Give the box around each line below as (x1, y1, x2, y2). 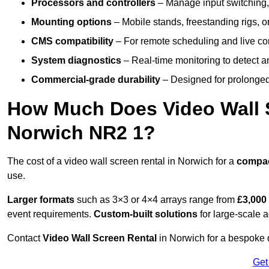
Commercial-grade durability (31, 74, 160, 85)
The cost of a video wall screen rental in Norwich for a (7, 156, 237, 167)
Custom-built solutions (94, 209, 198, 220)
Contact (7, 233, 43, 244)
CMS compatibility (31, 36, 113, 47)
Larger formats (7, 195, 74, 205)
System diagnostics (31, 55, 121, 66)
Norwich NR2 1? (7, 122, 156, 144)
